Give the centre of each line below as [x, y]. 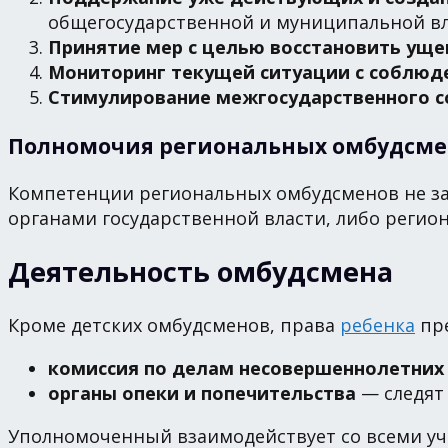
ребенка [377, 324]
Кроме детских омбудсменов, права [174, 324]
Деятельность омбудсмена [200, 272]
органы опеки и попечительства [202, 392]
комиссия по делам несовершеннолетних [246, 367]
